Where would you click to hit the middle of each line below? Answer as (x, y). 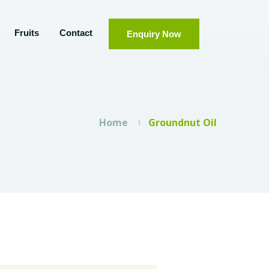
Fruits (27, 33)
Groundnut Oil (183, 122)
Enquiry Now (154, 34)
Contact (76, 33)
